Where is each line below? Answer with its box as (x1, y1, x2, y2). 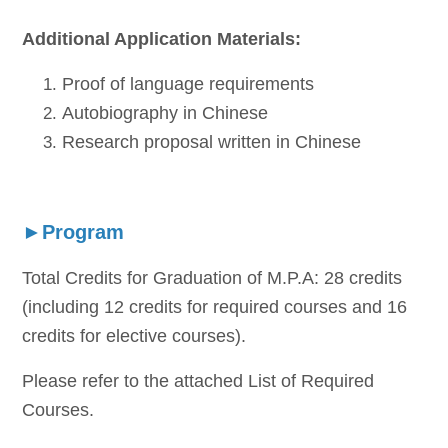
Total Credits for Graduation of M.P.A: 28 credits (22, 268, 403, 288)
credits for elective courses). (22, 326, 247, 346)
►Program (22, 221, 131, 243)
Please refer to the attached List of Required (22, 371, 375, 391)
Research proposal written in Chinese (62, 132, 362, 152)
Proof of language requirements (62, 74, 315, 94)
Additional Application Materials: (22, 29, 307, 49)
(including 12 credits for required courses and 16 (22, 297, 408, 317)
